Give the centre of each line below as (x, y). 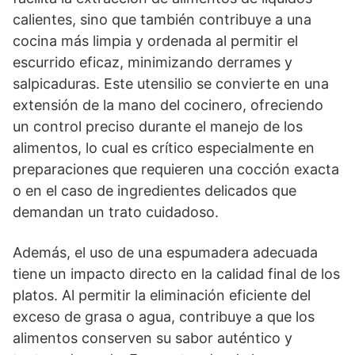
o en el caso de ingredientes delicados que (155, 190)
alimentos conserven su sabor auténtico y (153, 338)
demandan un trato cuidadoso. (116, 212)
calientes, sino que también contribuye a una (162, 19)
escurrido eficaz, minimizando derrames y (153, 62)
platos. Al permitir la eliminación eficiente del (162, 295)
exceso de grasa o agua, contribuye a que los (164, 316)
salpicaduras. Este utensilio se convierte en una (171, 83)
